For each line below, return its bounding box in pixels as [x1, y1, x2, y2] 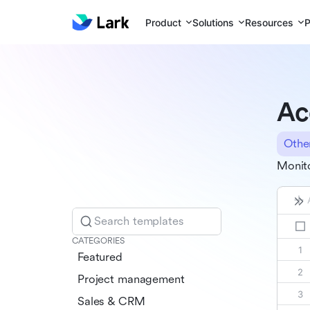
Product [145, 16, 182, 28]
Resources [245, 16, 294, 28]
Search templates [94, 214, 184, 228]
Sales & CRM [77, 294, 145, 308]
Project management [77, 272, 185, 286]
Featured [77, 250, 122, 264]
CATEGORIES [72, 235, 125, 246]
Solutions [192, 16, 235, 28]
